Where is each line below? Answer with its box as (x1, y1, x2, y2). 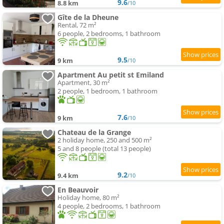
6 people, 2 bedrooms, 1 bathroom (57, 29, 160, 38)
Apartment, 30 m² (57, 78, 110, 87)
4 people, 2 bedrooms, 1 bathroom (57, 201, 160, 211)
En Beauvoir (57, 185, 98, 195)
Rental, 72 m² (57, 20, 96, 30)
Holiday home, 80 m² (57, 193, 119, 202)
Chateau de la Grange (57, 127, 131, 137)
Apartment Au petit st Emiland (57, 70, 164, 80)
